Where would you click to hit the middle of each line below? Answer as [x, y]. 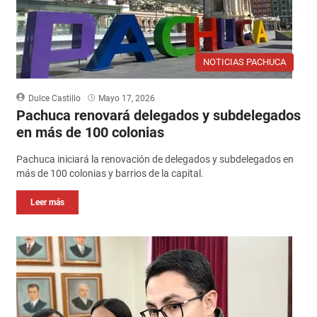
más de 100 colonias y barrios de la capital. [110, 173]
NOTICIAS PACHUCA [245, 62]
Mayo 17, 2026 [126, 98]
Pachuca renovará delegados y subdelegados [158, 115]
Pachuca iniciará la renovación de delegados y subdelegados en [155, 159]
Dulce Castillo [54, 98]
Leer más [47, 202]
